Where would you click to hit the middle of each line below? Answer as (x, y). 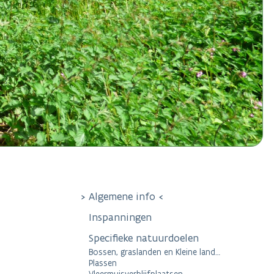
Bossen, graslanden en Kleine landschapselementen (152, 252)
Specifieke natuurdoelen (145, 238)
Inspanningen (120, 217)
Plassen (103, 263)
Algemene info (122, 197)
